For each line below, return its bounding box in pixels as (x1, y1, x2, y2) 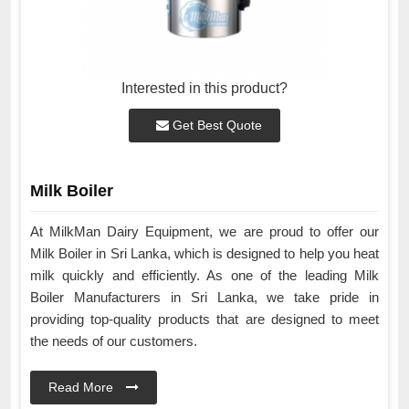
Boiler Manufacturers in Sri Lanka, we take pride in (30, 288, 379, 305)
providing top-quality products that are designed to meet (30, 310, 379, 327)
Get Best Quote (169, 117, 262, 132)
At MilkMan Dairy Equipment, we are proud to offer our (30, 223, 379, 239)
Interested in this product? (121, 79, 288, 96)
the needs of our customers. (30, 332, 197, 349)
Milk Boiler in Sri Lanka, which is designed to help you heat (30, 245, 379, 261)
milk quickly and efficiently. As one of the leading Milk (30, 267, 379, 283)
